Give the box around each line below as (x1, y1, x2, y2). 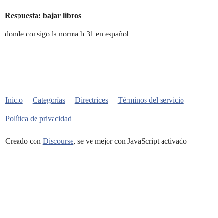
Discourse (42, 137, 73, 145)
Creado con (5, 137, 43, 145)
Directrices (74, 96, 108, 104)
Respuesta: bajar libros (5, 11, 81, 19)
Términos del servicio (117, 96, 184, 104)
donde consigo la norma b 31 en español (5, 30, 128, 38)
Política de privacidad (5, 114, 72, 123)
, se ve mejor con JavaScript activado (73, 137, 187, 145)
